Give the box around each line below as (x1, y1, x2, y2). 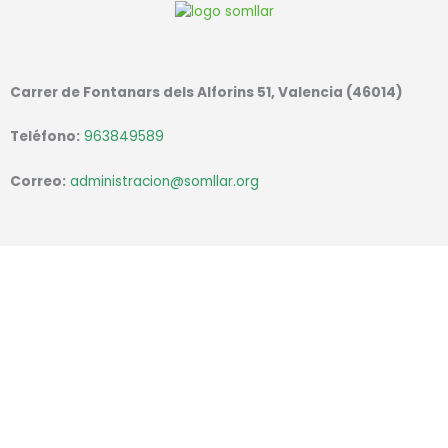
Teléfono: (10, 127, 80, 147)
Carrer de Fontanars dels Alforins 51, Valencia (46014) (10, 82, 403, 102)
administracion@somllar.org (70, 172, 259, 192)
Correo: (10, 172, 66, 192)
